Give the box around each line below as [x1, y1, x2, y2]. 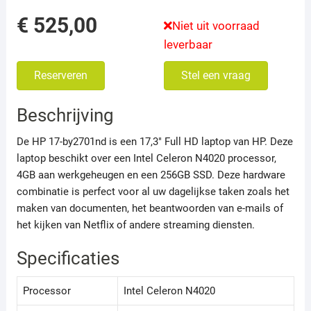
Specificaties [16, 248, 119, 269]
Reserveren [33, 69, 87, 83]
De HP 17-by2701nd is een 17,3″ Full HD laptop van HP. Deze [16, 135, 293, 149]
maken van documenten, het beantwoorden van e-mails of [16, 202, 283, 215]
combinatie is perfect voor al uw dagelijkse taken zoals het [16, 185, 289, 199]
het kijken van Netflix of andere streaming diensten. [16, 219, 255, 232]
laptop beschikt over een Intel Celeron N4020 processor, [16, 152, 276, 165]
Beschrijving [16, 105, 114, 126]
